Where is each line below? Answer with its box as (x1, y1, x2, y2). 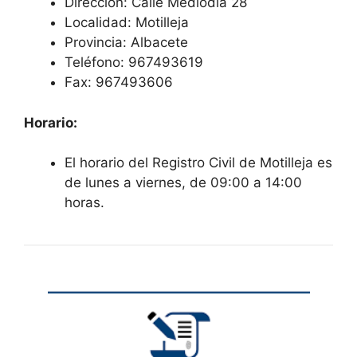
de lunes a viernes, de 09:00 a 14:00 (65, 175, 302, 190)
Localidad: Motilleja (65, 14, 189, 30)
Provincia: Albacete (65, 34, 188, 50)
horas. (65, 194, 104, 210)
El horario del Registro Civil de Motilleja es (65, 155, 332, 171)
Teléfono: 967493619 (65, 54, 203, 70)
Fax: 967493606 (65, 74, 173, 90)
